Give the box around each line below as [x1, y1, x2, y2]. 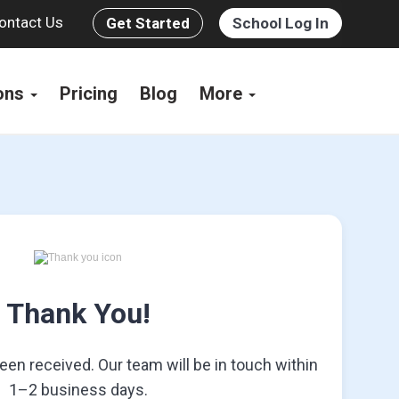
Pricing [59, 83, 118, 104]
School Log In [232, 14, 329, 32]
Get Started [106, 14, 190, 32]
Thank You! [5, 297, 151, 330]
